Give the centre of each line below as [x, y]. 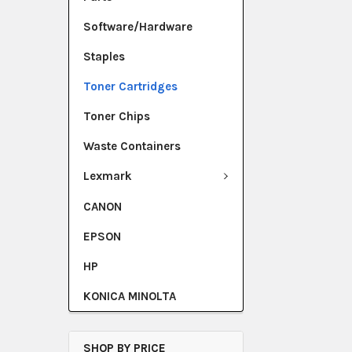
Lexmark [108, 176]
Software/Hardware [138, 27]
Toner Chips [117, 116]
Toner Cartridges [130, 86]
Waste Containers [132, 146]
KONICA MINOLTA [130, 296]
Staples [104, 57]
